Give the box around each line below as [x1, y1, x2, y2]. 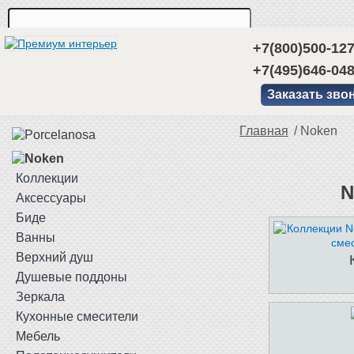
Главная [239, 124, 288, 137]
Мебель [16, 330, 60, 343]
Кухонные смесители [16, 310, 138, 323]
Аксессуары [16, 191, 86, 205]
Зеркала [16, 290, 65, 303]
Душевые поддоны [16, 270, 127, 284]
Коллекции [16, 171, 78, 185]
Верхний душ [16, 250, 93, 264]
